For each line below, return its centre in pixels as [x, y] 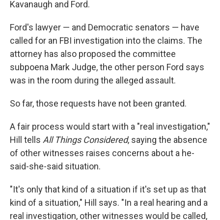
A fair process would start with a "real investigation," [110, 126]
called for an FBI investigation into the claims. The [106, 41]
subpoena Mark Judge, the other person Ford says [107, 67]
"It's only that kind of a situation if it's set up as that [108, 189]
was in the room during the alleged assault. [93, 80]
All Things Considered [85, 140]
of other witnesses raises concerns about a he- [102, 153]
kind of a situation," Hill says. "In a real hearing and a [109, 203]
